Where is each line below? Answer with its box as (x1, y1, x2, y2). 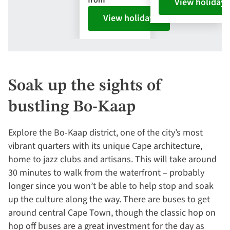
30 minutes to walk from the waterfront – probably (8, 166, 204, 180)
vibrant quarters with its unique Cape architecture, (8, 140, 202, 153)
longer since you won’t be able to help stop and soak (8, 180, 214, 193)
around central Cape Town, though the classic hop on (8, 206, 216, 220)
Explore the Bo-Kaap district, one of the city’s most (8, 126, 203, 140)
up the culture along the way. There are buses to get (8, 193, 210, 206)
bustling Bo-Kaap (8, 99, 136, 116)
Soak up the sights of (8, 78, 162, 95)
